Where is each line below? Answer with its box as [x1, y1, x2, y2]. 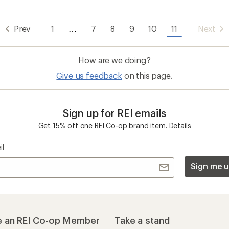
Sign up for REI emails [62, 107, 167, 119]
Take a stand [114, 215, 170, 226]
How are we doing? [78, 55, 151, 65]
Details [169, 121, 191, 130]
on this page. [124, 71, 173, 80]
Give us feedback [56, 71, 122, 80]
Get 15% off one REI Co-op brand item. [38, 121, 167, 130]
